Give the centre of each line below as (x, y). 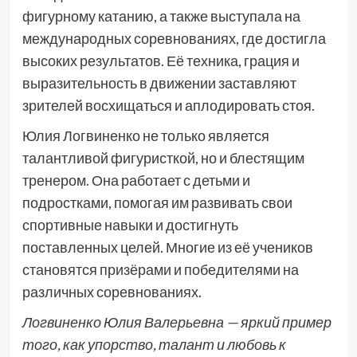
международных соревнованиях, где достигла (174, 38)
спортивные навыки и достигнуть (130, 225)
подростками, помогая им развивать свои (157, 202)
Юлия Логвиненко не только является (145, 135)
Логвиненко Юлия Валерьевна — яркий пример (177, 322)
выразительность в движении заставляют (159, 83)
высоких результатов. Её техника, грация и (161, 61)
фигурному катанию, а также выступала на (161, 16)
